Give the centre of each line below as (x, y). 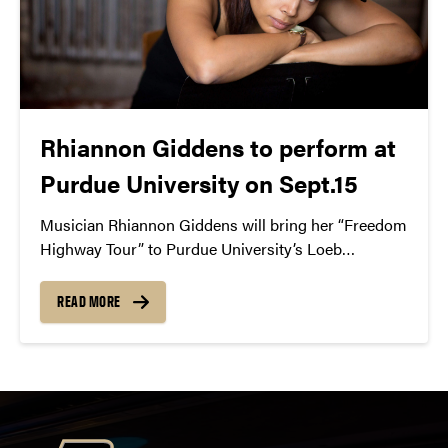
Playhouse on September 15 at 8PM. (166, 272)
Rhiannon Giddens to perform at (218, 146)
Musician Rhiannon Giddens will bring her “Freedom (223, 224)
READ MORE (89, 301)
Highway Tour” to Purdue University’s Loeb (191, 248)
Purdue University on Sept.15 (199, 182)
